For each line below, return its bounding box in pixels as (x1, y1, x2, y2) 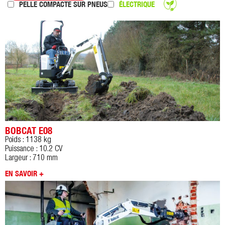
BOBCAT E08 (5, 125, 52, 136)
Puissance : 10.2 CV (5, 145, 62, 154)
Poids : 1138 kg (5, 136, 51, 145)
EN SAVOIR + (5, 169, 44, 178)
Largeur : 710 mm (5, 154, 58, 163)
